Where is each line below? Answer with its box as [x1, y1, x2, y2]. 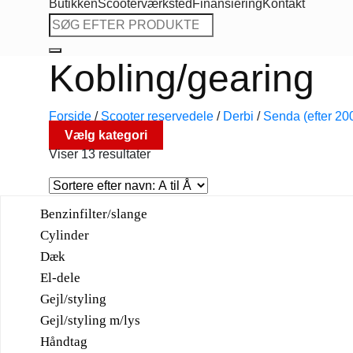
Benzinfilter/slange [40, 206, 147, 221]
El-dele [40, 269, 80, 285]
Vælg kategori [65, 128, 147, 142]
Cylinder [40, 227, 89, 243]
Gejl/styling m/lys [40, 312, 140, 328]
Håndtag [40, 333, 87, 349]
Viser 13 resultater [49, 147, 150, 161]
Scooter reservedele [101, 109, 214, 123]
